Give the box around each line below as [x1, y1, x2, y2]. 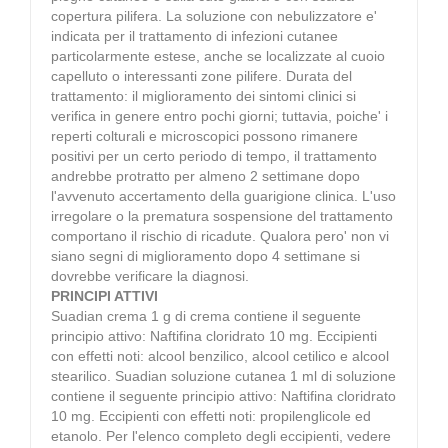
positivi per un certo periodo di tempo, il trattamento [51, 147, 377, 164]
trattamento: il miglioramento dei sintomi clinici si [51, 87, 356, 104]
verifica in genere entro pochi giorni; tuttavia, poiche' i [51, 107, 388, 124]
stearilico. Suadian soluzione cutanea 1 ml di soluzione [51, 367, 396, 384]
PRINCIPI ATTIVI [51, 287, 158, 304]
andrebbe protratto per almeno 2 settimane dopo [51, 167, 360, 184]
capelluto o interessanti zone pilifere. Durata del [51, 67, 352, 84]
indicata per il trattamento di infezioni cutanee [51, 27, 338, 44]
